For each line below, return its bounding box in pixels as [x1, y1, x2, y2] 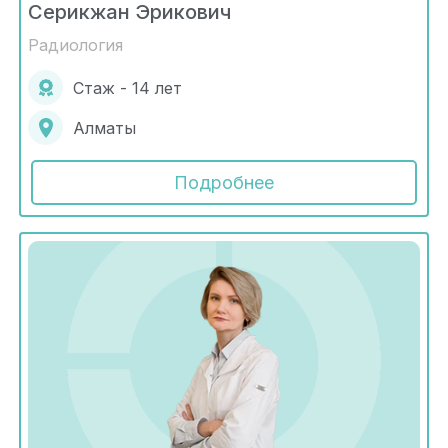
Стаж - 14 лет [73, 77, 182, 98]
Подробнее [174, 172, 274, 194]
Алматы [73, 117, 136, 138]
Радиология [28, 35, 123, 56]
